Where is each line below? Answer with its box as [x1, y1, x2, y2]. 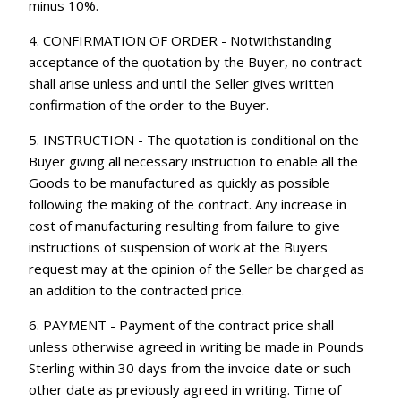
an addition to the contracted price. [29, 280, 245, 299]
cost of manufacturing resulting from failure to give [29, 216, 341, 235]
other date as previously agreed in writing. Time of [29, 380, 342, 398]
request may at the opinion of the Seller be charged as [29, 259, 365, 277]
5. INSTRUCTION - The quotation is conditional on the [29, 130, 360, 149]
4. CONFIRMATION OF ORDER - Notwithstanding [29, 30, 333, 49]
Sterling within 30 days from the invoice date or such [29, 358, 352, 377]
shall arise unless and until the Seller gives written [29, 73, 335, 92]
